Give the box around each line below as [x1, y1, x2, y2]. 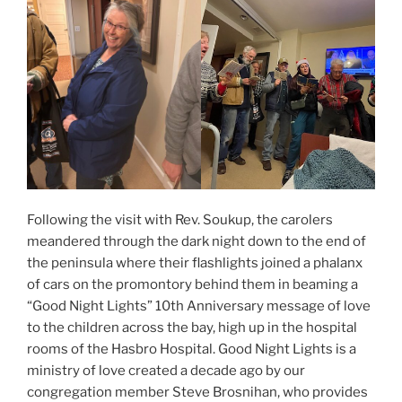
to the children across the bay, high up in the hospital [27, 319, 357, 336]
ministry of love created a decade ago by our [27, 363, 305, 380]
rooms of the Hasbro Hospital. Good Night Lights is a [27, 341, 356, 358]
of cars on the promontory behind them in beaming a [27, 276, 358, 293]
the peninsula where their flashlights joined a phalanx [27, 255, 363, 272]
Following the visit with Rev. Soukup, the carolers [27, 212, 333, 229]
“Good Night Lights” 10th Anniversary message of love [27, 298, 371, 315]
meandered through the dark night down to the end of [27, 233, 366, 250]
